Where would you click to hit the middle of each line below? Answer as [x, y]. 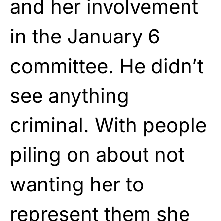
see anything [70, 95]
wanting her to [77, 184]
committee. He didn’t [107, 66]
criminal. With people [108, 125]
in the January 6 [85, 36]
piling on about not [97, 154]
